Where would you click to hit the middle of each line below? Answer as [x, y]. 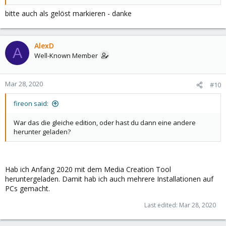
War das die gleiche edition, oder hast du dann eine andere [105, 123]
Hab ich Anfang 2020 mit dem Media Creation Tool [88, 169]
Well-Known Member [66, 55]
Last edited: [162, 205]
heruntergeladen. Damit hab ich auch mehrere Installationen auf [109, 179]
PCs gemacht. [27, 188]
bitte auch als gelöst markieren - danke [68, 13]
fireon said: [31, 103]
